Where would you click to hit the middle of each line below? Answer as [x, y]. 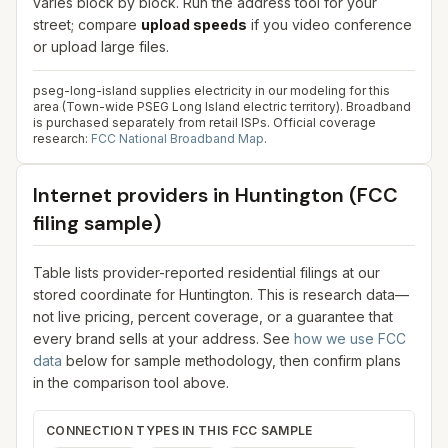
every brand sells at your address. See [161, 338]
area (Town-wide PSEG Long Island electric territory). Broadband [222, 106]
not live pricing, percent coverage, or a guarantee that [213, 316]
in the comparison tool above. [131, 382]
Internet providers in [134, 195]
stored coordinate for [106, 294]
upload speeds [194, 24]
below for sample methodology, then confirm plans [233, 360]
